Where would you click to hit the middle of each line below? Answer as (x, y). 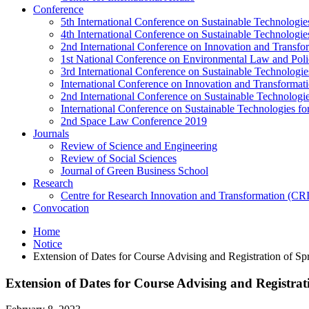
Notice (48, 244)
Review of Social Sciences (119, 158)
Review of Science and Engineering (139, 146)
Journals (51, 133)
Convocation (61, 208)
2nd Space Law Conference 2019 (134, 121)
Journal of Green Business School (134, 171)
